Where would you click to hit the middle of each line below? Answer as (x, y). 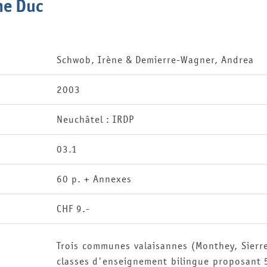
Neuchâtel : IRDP (95, 119)
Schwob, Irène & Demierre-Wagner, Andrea (155, 60)
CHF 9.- (73, 209)
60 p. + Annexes (94, 179)
